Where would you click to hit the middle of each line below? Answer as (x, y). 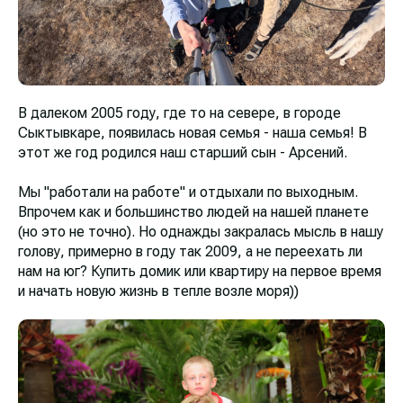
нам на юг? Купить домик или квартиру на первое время (200, 271)
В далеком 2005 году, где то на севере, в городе (179, 113)
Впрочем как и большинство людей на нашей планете (193, 212)
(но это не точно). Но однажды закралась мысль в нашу (201, 232)
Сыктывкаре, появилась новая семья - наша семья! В (193, 133)
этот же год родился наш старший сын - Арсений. (183, 152)
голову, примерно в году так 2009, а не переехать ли (190, 251)
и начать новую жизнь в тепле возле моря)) (158, 291)
